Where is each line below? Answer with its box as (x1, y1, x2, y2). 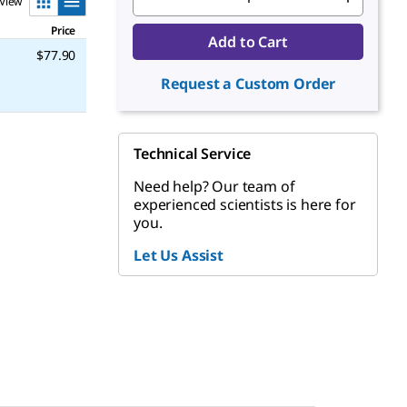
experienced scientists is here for (134, 194, 356, 214)
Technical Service (134, 144, 252, 164)
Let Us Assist (134, 245, 223, 265)
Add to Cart (208, 32, 288, 52)
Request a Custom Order (160, 74, 336, 94)
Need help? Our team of (134, 176, 295, 196)
